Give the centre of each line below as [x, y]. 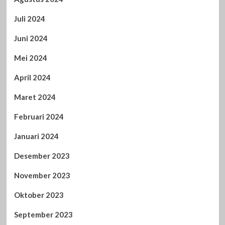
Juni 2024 [31, 38]
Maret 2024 [35, 97]
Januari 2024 [36, 136]
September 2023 [43, 214]
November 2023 [42, 175]
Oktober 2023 [39, 195]
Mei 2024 [30, 58]
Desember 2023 [42, 155]
